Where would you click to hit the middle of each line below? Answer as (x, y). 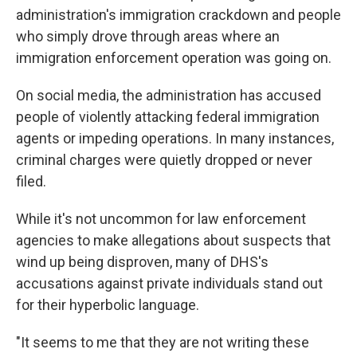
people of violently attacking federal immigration (168, 117)
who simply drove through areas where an (148, 36)
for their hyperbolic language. (108, 305)
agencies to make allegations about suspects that (173, 240)
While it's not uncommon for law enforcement (161, 219)
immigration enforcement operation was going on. (174, 58)
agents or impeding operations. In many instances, (175, 138)
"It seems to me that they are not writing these (163, 342)
